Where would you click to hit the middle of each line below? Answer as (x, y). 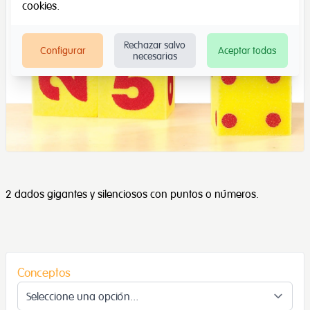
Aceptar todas (247, 50)
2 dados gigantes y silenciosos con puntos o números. (132, 194)
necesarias (155, 56)
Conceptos (44, 273)
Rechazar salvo (155, 45)
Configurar (63, 50)
